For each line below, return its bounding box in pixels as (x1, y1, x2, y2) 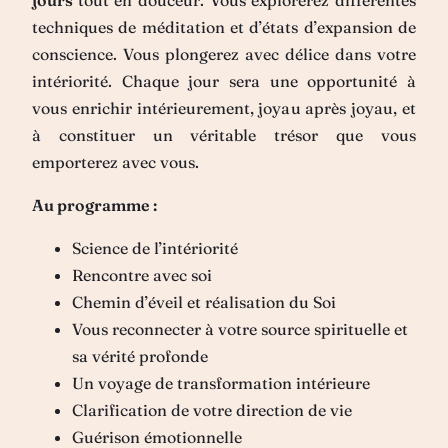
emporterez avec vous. (32, 151, 199, 172)
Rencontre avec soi (72, 264, 212, 285)
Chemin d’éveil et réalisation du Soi (72, 291, 336, 312)
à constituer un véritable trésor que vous (32, 124, 416, 145)
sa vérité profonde (72, 345, 208, 366)
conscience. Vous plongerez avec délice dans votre (32, 43, 416, 64)
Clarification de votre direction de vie (72, 399, 352, 420)
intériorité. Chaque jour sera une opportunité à (32, 70, 416, 91)
